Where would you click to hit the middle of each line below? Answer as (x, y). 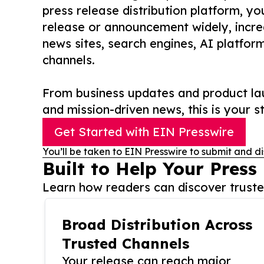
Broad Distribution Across (157, 225)
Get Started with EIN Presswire (144, 132)
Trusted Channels (126, 244)
